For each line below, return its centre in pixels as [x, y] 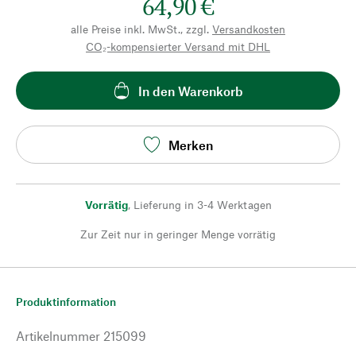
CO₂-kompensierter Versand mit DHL [178, 46]
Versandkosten [249, 29]
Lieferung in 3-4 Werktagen [202, 205]
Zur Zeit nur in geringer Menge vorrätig [178, 234]
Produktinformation [66, 302]
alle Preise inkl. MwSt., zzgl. [140, 29]
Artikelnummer [58, 336]
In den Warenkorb [191, 91]
